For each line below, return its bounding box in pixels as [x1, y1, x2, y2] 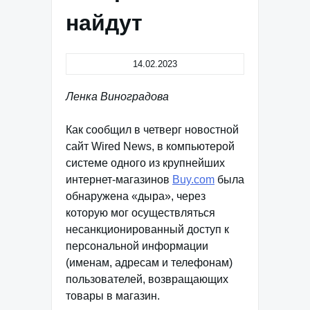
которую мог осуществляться [66, 207, 215, 219]
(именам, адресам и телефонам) [66, 257, 232, 268]
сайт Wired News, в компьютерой [66, 140, 235, 152]
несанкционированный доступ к [66, 224, 229, 235]
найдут [66, 10, 143, 35]
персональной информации [66, 240, 208, 252]
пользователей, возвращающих [66, 273, 228, 285]
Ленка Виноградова [66, 91, 169, 102]
